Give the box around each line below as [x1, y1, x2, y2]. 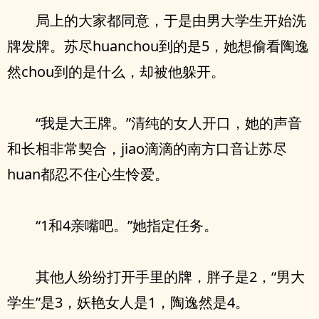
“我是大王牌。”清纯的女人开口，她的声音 [36, 113, 302, 132]
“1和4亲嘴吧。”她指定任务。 [36, 216, 218, 235]
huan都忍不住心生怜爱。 [7, 164, 169, 184]
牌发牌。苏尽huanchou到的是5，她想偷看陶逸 [7, 36, 309, 56]
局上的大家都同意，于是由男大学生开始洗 [36, 11, 306, 30]
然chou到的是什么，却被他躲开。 [7, 62, 225, 81]
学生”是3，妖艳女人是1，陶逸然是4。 [7, 293, 249, 312]
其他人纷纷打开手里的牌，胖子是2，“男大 [36, 267, 305, 286]
